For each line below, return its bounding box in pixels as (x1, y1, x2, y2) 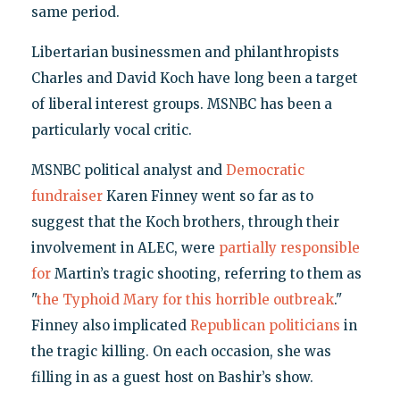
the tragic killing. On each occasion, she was (30, 343, 331, 361)
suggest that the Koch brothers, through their (30, 213, 339, 231)
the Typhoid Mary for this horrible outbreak (36, 291, 334, 309)
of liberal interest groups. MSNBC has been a (30, 96, 332, 113)
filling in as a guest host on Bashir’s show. (30, 369, 313, 387)
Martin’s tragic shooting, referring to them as (50, 265, 362, 283)
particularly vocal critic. (30, 121, 192, 139)
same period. (30, 4, 120, 21)
